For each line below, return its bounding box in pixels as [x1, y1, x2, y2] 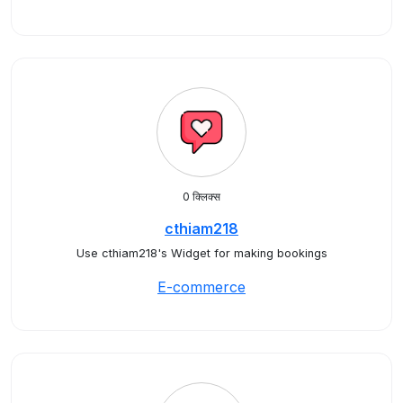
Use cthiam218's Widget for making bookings [76, 246, 327, 260]
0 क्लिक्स [183, 190, 220, 203]
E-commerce [157, 278, 246, 296]
